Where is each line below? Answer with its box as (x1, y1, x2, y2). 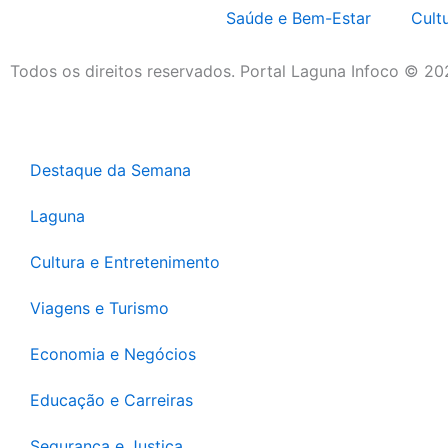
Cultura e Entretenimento (30, 252, 220, 272)
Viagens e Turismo (30, 298, 169, 318)
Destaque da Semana (30, 160, 191, 180)
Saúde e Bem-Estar (225, 8, 371, 28)
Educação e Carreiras (30, 390, 193, 410)
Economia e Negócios (30, 344, 196, 364)
